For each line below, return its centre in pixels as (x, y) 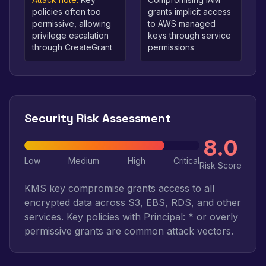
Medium (84, 161)
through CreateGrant (72, 47)
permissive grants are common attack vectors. (129, 231)
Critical (186, 161)
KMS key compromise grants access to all (119, 188)
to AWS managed (182, 23)
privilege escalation (70, 35)
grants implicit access (189, 12)
